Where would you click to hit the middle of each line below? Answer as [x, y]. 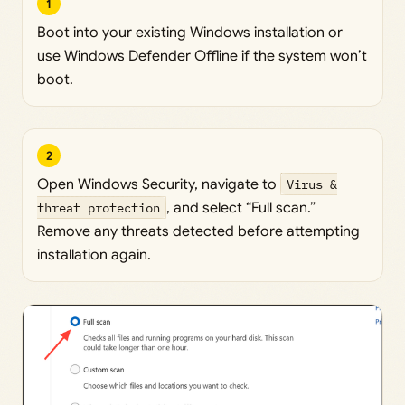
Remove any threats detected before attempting [198, 232]
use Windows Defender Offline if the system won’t [202, 57]
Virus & [312, 184]
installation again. [94, 255]
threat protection [99, 208]
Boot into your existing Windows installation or [190, 33]
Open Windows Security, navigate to [159, 185]
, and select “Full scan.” [241, 208]
